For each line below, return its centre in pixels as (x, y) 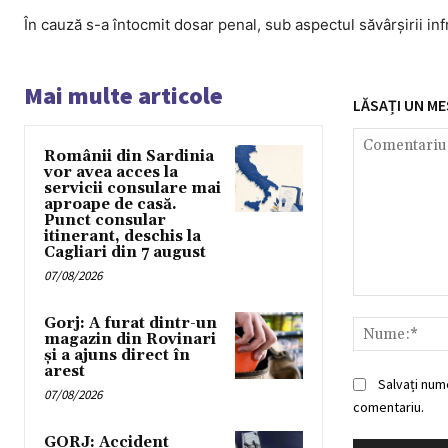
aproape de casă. (110, 205)
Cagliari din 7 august (125, 253)
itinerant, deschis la (122, 237)
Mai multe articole (123, 96)
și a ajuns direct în (117, 356)
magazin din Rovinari (130, 340)
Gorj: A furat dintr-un (130, 324)
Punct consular (105, 221)
